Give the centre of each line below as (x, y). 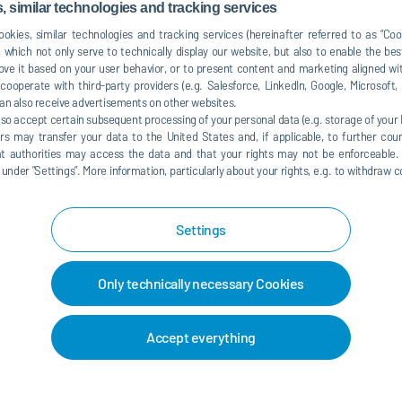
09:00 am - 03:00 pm (294, 48)
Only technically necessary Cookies (201, 283)
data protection (151, 293)
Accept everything (201, 337)
